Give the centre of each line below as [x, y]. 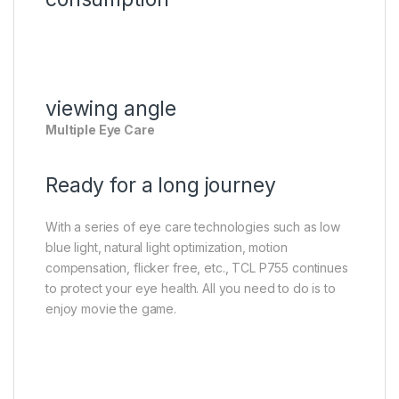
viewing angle [111, 109]
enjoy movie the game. [111, 309]
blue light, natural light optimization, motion [167, 248]
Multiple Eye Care [100, 130]
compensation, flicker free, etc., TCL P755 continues [197, 268]
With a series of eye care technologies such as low [193, 227]
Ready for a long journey [161, 186]
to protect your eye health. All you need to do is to [191, 289]
